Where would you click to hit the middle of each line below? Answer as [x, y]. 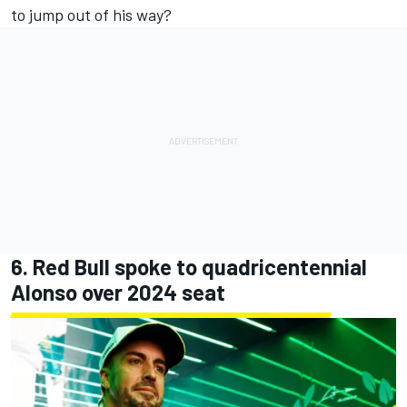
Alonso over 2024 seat [118, 293]
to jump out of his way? [91, 15]
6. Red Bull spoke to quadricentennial [189, 267]
